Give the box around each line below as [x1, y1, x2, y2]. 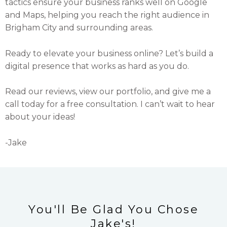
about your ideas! [5, 112, 75, 122]
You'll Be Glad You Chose [28, 202, 199, 216]
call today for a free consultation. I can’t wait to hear [5, 99, 215, 109]
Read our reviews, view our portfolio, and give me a [5, 87, 211, 97]
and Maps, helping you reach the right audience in [5, 10, 209, 20]
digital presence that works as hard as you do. [5, 61, 189, 71]
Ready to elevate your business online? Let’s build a [5, 48, 213, 58]
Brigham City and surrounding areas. [5, 23, 153, 33]
